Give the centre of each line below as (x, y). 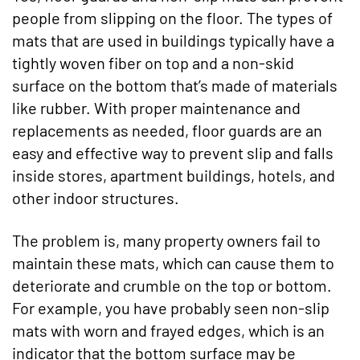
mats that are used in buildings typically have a (173, 40)
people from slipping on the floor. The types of (172, 18)
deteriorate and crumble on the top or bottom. (172, 285)
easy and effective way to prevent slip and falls (173, 153)
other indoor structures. (96, 198)
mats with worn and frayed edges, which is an (168, 330)
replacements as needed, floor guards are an (167, 130)
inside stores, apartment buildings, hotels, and (174, 175)
